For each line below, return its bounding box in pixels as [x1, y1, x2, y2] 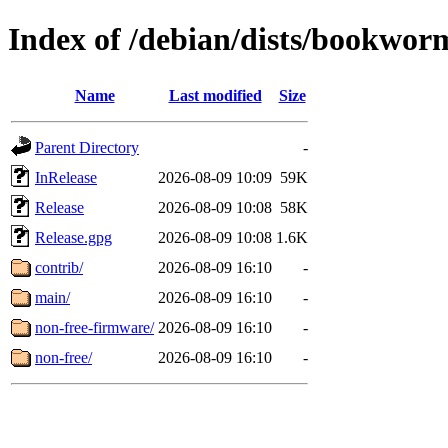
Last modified [168, 86, 262, 104]
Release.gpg [35, 228, 112, 246]
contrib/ [35, 258, 83, 276]
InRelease [35, 168, 97, 186]
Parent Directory [35, 138, 139, 156]
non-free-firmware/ [35, 318, 154, 336]
